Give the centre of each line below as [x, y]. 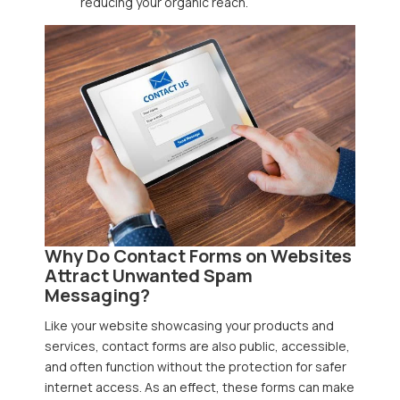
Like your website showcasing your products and [189, 325]
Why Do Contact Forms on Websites [198, 256]
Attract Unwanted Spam [149, 276]
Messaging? [97, 296]
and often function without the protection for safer [196, 366]
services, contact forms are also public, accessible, [197, 346]
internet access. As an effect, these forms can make [200, 387]
